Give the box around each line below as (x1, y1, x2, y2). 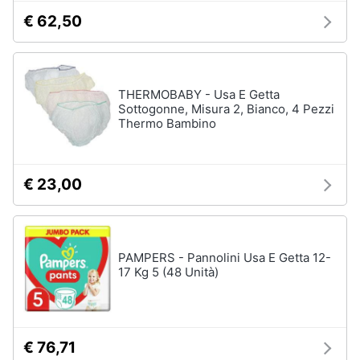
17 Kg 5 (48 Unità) (118, 264, 219, 280)
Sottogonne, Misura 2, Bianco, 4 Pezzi (118, 101, 334, 117)
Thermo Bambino (118, 116, 216, 131)
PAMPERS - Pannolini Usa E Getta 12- (118, 250, 331, 265)
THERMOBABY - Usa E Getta (118, 87, 280, 102)
